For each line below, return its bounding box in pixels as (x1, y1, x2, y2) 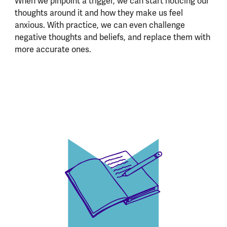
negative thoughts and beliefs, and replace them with (14, 32, 210, 43)
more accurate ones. (14, 44, 95, 55)
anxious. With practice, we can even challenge (14, 20, 185, 31)
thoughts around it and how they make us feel (14, 8, 183, 19)
